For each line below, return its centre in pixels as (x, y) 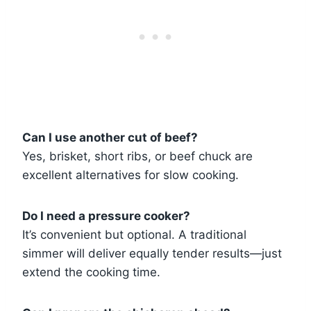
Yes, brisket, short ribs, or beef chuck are (137, 157)
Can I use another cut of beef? (110, 138)
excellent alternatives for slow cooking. (131, 175)
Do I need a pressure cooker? (106, 216)
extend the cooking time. (91, 272)
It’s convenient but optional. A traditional (134, 235)
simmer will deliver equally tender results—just (152, 254)
